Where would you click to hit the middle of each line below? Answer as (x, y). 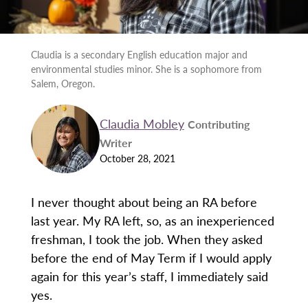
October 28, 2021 (137, 158)
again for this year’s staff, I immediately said (149, 276)
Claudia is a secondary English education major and (139, 55)
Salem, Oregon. (63, 84)
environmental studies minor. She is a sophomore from (146, 69)
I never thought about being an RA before (144, 202)
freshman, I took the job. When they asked (146, 239)
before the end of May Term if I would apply (151, 258)
